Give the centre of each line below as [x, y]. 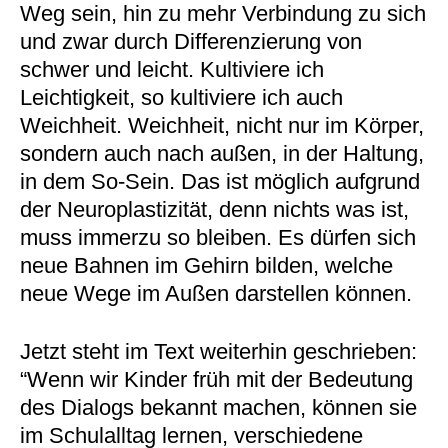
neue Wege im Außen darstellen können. [215, 293]
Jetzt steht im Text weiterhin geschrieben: [218, 351]
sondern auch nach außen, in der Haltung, [221, 153]
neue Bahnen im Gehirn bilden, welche [206, 265]
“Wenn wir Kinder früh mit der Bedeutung [216, 379]
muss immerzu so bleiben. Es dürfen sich [217, 237]
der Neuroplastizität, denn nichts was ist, [214, 209]
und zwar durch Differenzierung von [190, 41]
